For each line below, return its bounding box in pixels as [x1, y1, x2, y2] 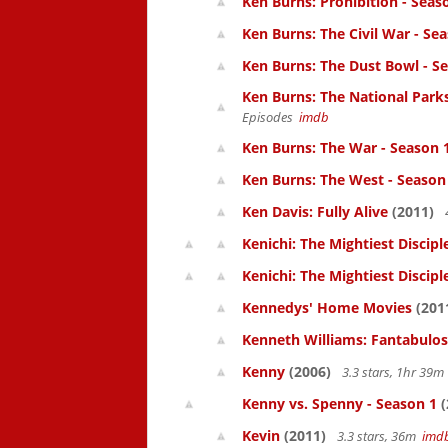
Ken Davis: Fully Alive [242, 202, 388, 221]
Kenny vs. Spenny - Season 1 [242, 394, 437, 413]
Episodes [242, 108, 299, 126]
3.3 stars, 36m [334, 427, 422, 445]
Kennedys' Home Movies [242, 298, 412, 317]
